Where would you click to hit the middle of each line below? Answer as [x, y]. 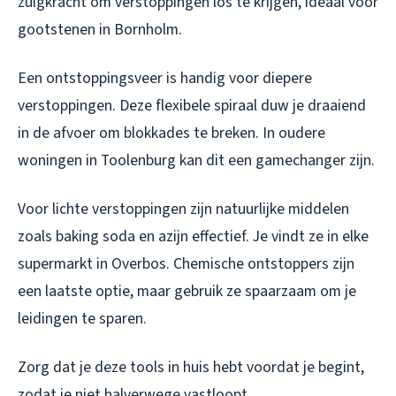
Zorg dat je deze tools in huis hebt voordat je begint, [191, 367]
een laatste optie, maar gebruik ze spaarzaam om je [187, 291]
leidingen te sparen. [82, 318]
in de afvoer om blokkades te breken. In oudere [171, 133]
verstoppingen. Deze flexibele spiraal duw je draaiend [192, 105]
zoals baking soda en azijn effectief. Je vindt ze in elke [193, 236]
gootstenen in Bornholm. [100, 29]
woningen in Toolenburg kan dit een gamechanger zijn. [196, 160]
